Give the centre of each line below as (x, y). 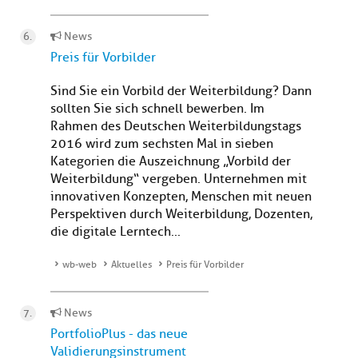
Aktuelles (131, 265)
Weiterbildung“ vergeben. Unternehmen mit (179, 179)
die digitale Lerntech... (115, 232)
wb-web (80, 265)
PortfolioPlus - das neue (119, 334)
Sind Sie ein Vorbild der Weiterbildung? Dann (181, 91)
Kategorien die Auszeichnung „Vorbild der (171, 162)
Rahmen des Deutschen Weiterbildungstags (176, 127)
